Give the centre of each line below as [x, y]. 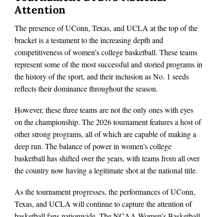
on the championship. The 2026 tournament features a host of [108, 122]
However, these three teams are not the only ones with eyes [104, 109]
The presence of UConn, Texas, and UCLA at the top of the [106, 28]
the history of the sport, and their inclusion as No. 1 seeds [102, 76]
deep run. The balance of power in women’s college [93, 146]
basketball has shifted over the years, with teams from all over [107, 158]
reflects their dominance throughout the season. [86, 88]
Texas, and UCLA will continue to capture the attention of [103, 204]
